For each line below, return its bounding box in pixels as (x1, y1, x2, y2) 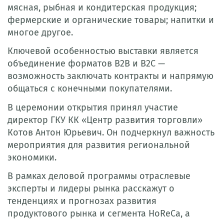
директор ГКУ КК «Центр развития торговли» (7, 114, 202, 125)
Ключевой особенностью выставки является (7, 45, 198, 56)
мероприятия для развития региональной (7, 139, 190, 150)
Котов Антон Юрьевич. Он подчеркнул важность (7, 126, 214, 138)
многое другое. (7, 26, 73, 38)
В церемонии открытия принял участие (7, 101, 178, 113)
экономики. (7, 151, 56, 163)
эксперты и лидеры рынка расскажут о (7, 183, 174, 194)
